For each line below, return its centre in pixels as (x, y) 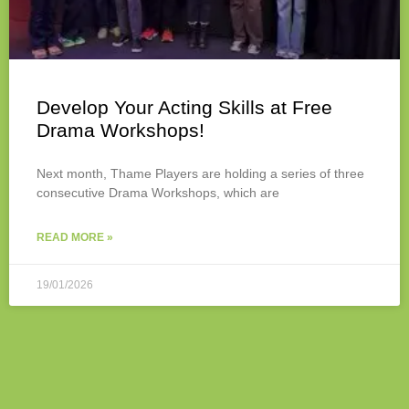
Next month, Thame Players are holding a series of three (200, 174)
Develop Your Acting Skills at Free (184, 108)
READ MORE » (75, 238)
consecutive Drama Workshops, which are (158, 193)
